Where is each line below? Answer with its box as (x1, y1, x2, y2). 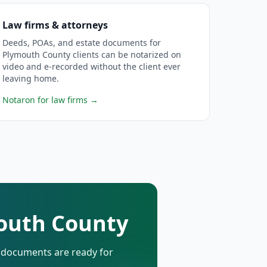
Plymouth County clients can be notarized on (2, 49, 181, 60)
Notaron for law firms (2, 94, 88, 105)
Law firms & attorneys (2, 18, 108, 32)
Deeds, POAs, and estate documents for (2, 37, 161, 48)
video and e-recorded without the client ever (2, 61, 181, 72)
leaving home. (2, 73, 59, 84)
